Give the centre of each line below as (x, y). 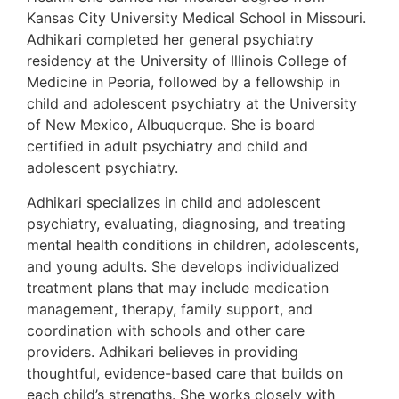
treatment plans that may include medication (178, 287)
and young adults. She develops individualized (183, 266)
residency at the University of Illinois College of (187, 61)
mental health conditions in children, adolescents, (193, 244)
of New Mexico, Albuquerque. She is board (171, 125)
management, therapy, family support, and (170, 309)
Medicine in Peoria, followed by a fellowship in (183, 82)
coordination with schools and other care (166, 330)
